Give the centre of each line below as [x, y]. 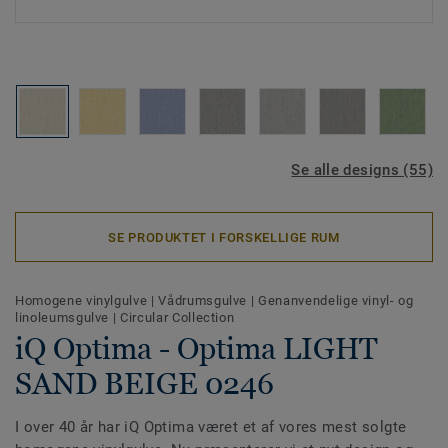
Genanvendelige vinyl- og [336, 300]
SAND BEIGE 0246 [144, 383]
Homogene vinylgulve [83, 300]
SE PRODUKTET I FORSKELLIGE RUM [224, 237]
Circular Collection [177, 317]
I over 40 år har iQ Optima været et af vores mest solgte [211, 427]
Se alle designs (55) [362, 170]
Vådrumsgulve [204, 300]
